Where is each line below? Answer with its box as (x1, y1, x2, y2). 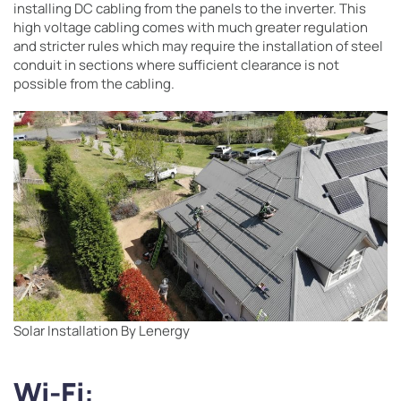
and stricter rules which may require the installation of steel (13, 37, 383, 55)
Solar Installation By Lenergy (13, 321, 190, 340)
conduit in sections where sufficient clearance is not (13, 55, 339, 74)
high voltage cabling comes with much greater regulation (13, 18, 368, 37)
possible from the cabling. (13, 74, 177, 93)
